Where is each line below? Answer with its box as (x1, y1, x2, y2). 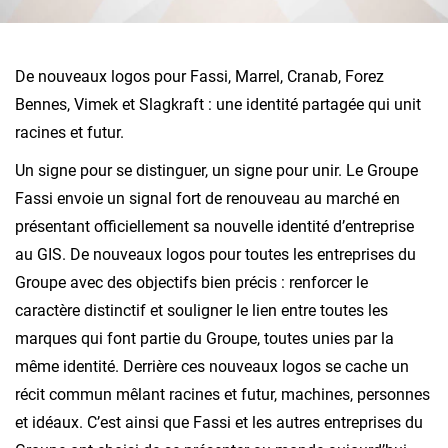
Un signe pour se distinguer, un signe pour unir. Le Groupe (15, 161, 418, 181)
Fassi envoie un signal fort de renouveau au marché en (15, 189, 400, 209)
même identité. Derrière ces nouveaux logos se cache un (15, 357, 409, 377)
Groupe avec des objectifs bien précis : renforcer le (15, 273, 368, 293)
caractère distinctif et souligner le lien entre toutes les (15, 301, 388, 321)
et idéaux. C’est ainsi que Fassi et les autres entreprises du (15, 413, 423, 433)
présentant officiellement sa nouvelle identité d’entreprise (15, 217, 414, 237)
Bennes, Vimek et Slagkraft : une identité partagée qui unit (15, 95, 421, 115)
